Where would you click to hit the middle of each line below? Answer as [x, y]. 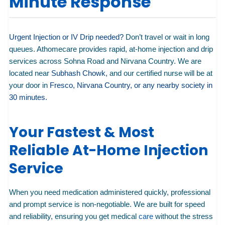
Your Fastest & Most [82, 133]
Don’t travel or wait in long [166, 37]
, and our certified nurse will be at [159, 73]
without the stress [183, 216]
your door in [29, 85]
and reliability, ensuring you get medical [74, 216]
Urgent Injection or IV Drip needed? [66, 37]
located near [30, 73]
